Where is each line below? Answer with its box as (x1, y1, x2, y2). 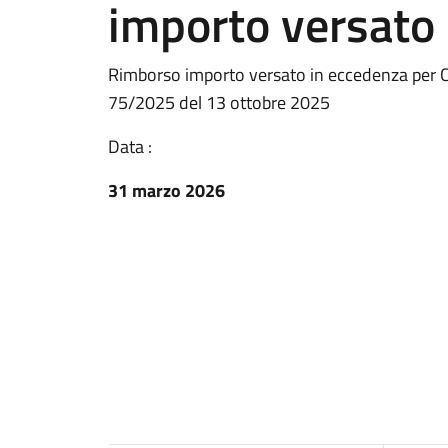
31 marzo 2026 (108, 177, 225, 204)
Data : (108, 133, 152, 160)
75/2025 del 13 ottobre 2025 (108, 89, 330, 116)
